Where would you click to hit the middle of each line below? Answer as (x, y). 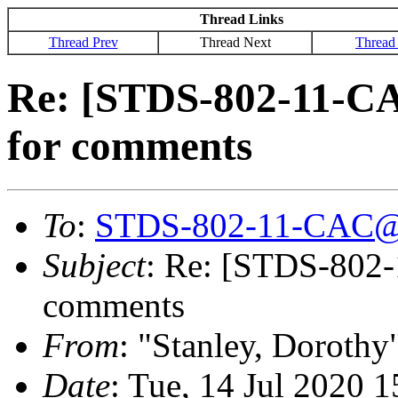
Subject (94, 265)
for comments (130, 146)
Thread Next (235, 42)
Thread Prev (83, 42)
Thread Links (241, 19)
